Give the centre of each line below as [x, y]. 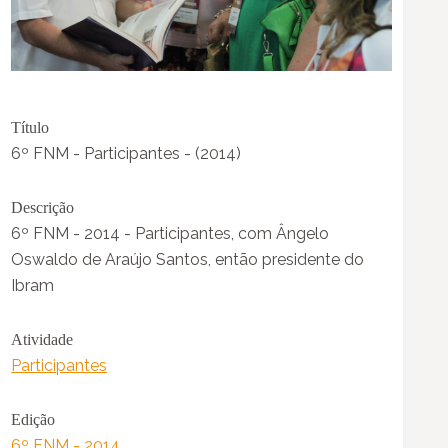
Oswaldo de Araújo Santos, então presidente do [188, 260]
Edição [33, 420]
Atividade [42, 340]
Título [30, 128]
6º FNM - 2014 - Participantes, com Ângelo [170, 234]
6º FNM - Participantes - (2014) [126, 154]
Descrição [43, 208]
